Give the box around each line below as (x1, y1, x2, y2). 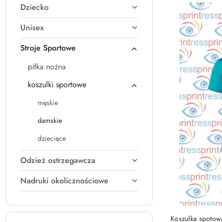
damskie (38, 115, 62, 125)
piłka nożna (28, 61, 66, 72)
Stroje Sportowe (20, 42, 76, 54)
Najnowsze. (164, 2, 202, 13)
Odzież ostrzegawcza (20, 155, 95, 166)
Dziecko (20, 1, 49, 13)
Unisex (20, 22, 44, 33)
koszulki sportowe (28, 79, 86, 90)
